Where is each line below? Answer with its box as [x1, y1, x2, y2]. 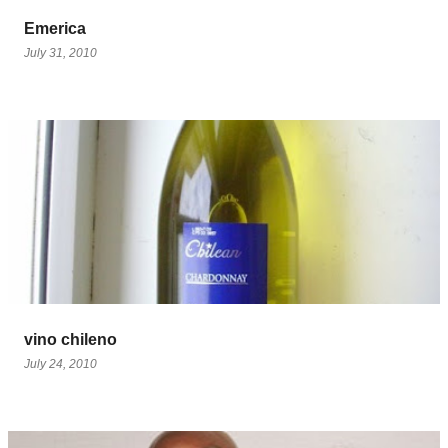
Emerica [24, 20, 86, 37]
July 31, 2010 [24, 46, 97, 60]
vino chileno [24, 331, 117, 348]
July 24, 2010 [24, 357, 97, 371]
